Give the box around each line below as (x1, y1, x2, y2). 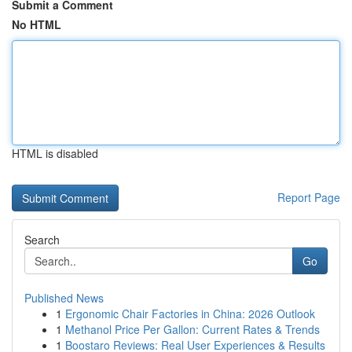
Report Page (277, 189, 340, 205)
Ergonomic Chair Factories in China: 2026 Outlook (65, 306, 315, 321)
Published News (24, 290, 104, 306)
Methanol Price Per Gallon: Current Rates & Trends (65, 321, 320, 337)
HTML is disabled (12, 145, 98, 161)
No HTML (12, 16, 61, 32)
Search (24, 232, 60, 247)
